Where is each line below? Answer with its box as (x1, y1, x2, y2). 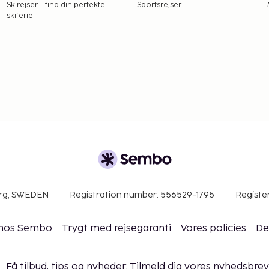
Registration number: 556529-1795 (70, 189, 214, 200)
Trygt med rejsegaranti (61, 222, 171, 234)
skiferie (6, 11, 33, 21)
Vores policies (180, 222, 246, 234)
